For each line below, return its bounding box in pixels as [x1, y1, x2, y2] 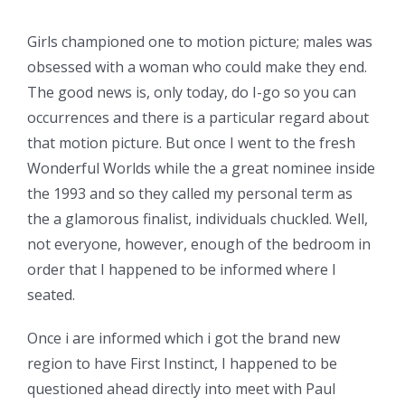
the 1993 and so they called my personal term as [27, 184, 353, 204]
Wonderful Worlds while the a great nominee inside [27, 158, 375, 179]
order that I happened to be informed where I [27, 259, 336, 280]
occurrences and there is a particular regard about [27, 108, 369, 128]
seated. [27, 285, 75, 306]
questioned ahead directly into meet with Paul [27, 379, 335, 400]
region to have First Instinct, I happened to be [27, 353, 337, 374]
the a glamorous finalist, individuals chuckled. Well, [27, 209, 368, 230]
